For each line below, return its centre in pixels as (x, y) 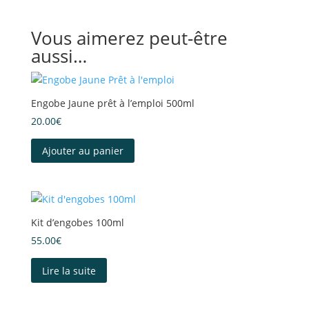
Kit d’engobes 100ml (77, 223)
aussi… (59, 56)
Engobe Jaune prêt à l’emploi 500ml (112, 103)
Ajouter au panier (82, 150)
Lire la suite (69, 270)
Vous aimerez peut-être (129, 38)
